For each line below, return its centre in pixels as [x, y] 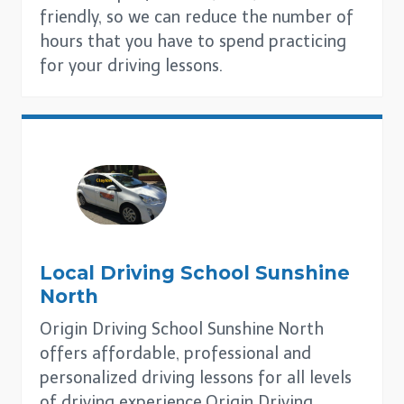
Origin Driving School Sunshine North [182, 329]
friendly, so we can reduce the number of [197, 18]
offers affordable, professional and [175, 353]
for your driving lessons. [131, 66]
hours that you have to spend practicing [193, 42]
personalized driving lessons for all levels [196, 377]
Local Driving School [147, 272]
